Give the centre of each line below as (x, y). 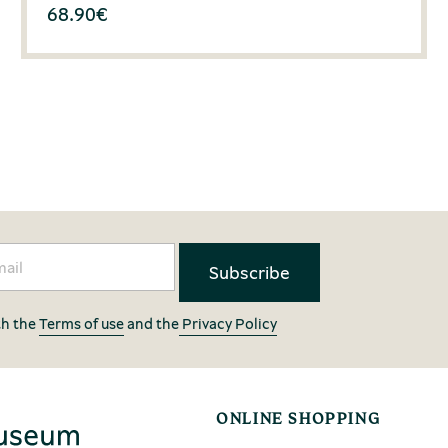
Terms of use (81, 323)
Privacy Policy (227, 323)
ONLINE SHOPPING (298, 418)
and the (151, 323)
